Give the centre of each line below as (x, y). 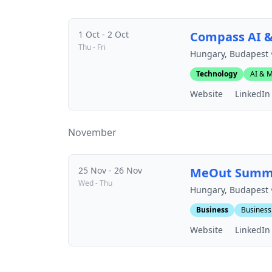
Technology (216, 74)
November (92, 132)
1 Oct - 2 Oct (104, 34)
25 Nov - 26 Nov (110, 170)
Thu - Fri (92, 47)
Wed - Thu (95, 183)
